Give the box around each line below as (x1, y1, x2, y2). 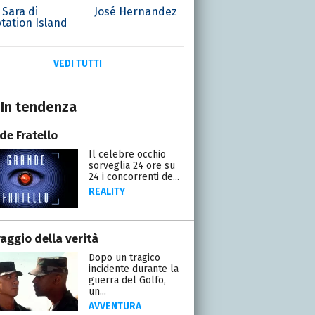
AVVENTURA (88, 300, 141, 312)
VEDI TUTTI (53, 57, 103, 70)
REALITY (88, 185, 125, 198)
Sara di (1, 4, 38, 18)
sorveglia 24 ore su (88, 159, 175, 172)
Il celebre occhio (88, 148, 166, 160)
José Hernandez (94, 4, 178, 18)
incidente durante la (88, 262, 179, 275)
